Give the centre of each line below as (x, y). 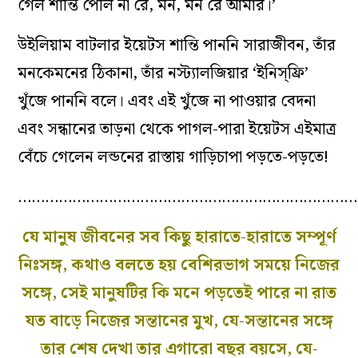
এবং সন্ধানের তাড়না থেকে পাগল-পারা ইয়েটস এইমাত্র (177, 129)
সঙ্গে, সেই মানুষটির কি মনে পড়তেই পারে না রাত (179, 293)
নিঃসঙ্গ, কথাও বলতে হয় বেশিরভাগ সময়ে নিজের (179, 265)
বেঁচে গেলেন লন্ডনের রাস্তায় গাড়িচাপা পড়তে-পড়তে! (173, 157)
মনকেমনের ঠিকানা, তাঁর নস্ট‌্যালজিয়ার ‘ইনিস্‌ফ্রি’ (163, 73)
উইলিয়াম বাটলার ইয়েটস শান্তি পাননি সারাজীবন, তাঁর (177, 45)
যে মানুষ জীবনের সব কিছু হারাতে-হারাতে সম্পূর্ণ (179, 237)
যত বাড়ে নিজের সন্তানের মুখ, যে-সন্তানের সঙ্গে (179, 321)
